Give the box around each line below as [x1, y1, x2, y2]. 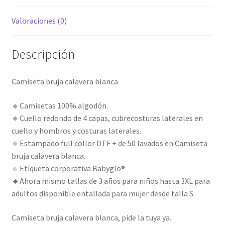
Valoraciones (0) [11, 15, 67, 26]
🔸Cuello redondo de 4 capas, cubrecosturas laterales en [11, 113, 203, 123]
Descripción [11, 46, 75, 63]
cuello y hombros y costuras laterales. [11, 125, 141, 136]
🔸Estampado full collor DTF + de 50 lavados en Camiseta [11, 138, 207, 148]
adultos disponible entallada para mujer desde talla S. [11, 188, 195, 198]
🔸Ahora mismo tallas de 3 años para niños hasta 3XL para [11, 175, 210, 186]
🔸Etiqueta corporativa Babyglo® [11, 163, 125, 173]
